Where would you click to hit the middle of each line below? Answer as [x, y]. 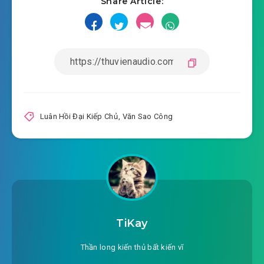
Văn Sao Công [148, 117]
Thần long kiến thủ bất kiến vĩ [132, 247]
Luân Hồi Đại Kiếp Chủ [79, 117]
